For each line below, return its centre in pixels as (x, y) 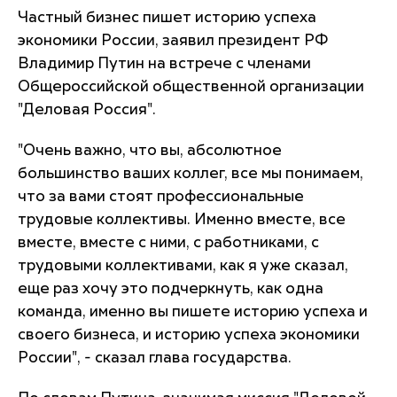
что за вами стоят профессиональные (161, 197)
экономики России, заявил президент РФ (173, 41)
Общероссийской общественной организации (191, 87)
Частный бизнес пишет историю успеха (167, 18)
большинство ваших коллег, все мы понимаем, (191, 174)
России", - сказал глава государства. (155, 358)
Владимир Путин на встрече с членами (164, 64)
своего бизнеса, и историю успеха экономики (189, 335)
